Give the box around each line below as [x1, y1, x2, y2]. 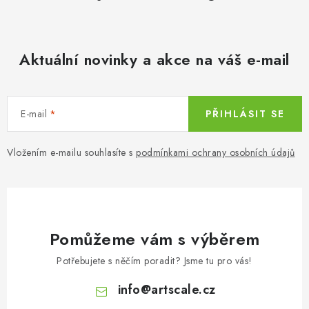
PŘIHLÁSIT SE [206, 107, 285, 121]
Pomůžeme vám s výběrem [49, 227, 260, 252]
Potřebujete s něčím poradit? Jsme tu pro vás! [57, 254, 252, 268]
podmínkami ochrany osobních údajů [136, 146, 295, 160]
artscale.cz [151, 281, 216, 299]
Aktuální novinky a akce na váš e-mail [19, 48, 290, 71]
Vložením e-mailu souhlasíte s [7, 146, 136, 160]
